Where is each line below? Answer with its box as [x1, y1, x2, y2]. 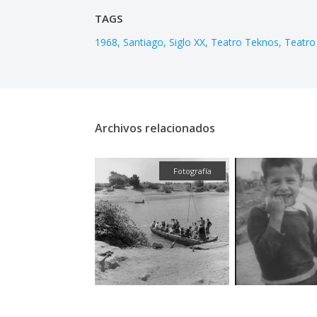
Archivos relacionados [95, 120, 216, 137]
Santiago [123, 35, 164, 50]
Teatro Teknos [211, 35, 279, 50]
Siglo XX [169, 35, 206, 50]
